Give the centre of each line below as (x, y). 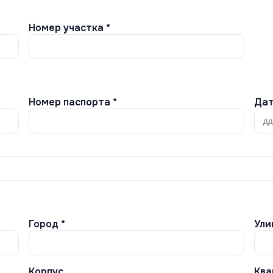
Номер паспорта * (73, 102)
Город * (47, 224)
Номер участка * (69, 27)
